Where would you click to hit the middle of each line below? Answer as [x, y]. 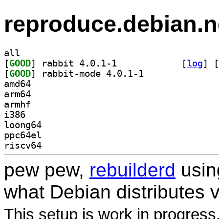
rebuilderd [132, 170]
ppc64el [23, 135]
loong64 [23, 125]
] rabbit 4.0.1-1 [146, 63]
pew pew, [47, 170]
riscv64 [23, 145]
